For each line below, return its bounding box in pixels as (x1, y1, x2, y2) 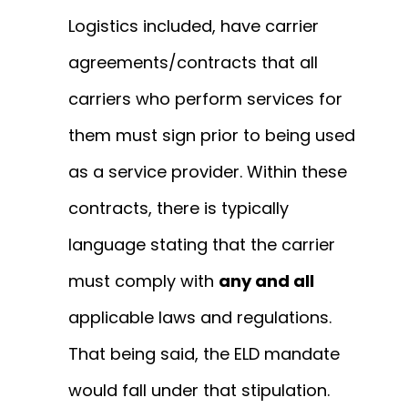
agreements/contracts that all (68, 51, 318, 75)
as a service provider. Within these (68, 160, 347, 184)
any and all (219, 270, 314, 293)
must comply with (68, 270, 219, 293)
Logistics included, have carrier (68, 15, 319, 38)
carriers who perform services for (68, 87, 342, 111)
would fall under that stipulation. (68, 379, 330, 403)
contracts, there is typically (68, 197, 289, 220)
